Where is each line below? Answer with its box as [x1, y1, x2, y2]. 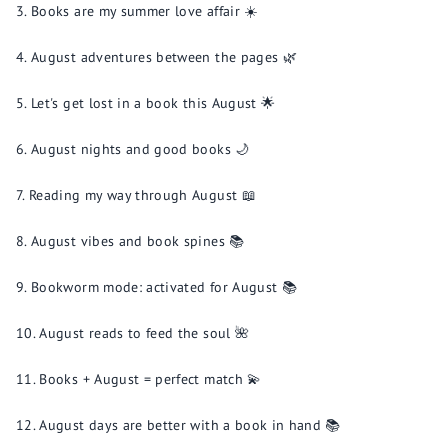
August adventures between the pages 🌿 [31, 48, 298, 66]
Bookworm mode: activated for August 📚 [31, 278, 298, 296]
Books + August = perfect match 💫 [39, 370, 262, 388]
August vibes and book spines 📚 [31, 232, 245, 250]
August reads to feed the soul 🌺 [39, 324, 250, 342]
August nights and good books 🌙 [31, 140, 250, 158]
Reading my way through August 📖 [29, 186, 256, 204]
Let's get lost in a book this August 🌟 [31, 94, 276, 112]
